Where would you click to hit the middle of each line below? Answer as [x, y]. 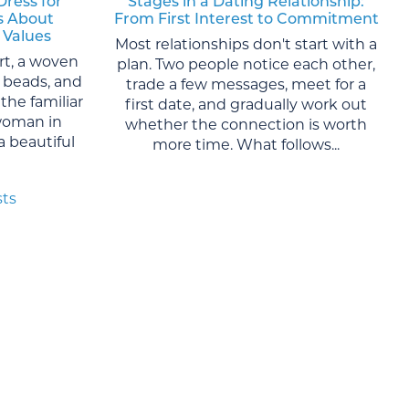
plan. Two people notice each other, [246, 64]
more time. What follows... [246, 144]
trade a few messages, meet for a [246, 84]
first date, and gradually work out [246, 104]
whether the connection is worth [246, 124]
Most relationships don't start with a [246, 44]
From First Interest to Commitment [246, 18]
